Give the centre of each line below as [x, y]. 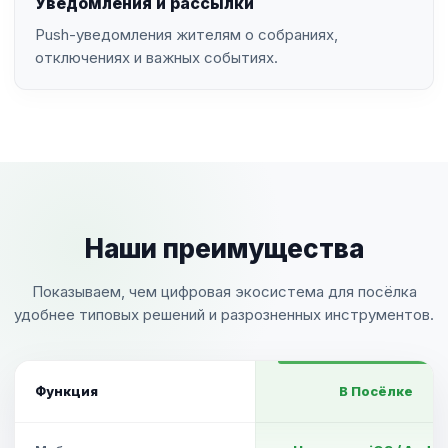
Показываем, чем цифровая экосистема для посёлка [224, 291]
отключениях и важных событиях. [156, 57]
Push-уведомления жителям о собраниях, [186, 34]
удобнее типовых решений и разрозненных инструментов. [224, 314]
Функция [66, 391]
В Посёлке [375, 391]
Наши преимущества [224, 248]
